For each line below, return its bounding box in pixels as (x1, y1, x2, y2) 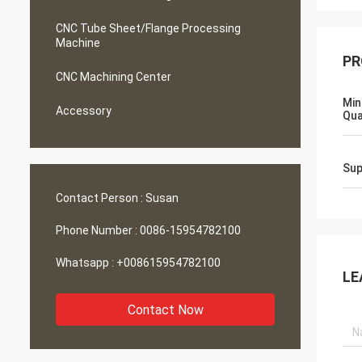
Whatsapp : (56, 256, 114, 269)
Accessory (56, 104, 112, 117)
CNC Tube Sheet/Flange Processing (56, 22, 241, 35)
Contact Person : (56, 192, 143, 204)
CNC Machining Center (56, 70, 171, 83)
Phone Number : (56, 224, 137, 237)
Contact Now (127, 302, 204, 318)
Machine (56, 36, 100, 49)
